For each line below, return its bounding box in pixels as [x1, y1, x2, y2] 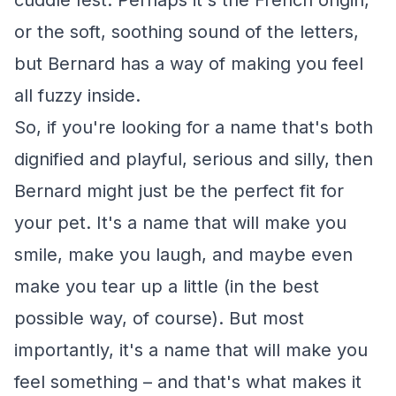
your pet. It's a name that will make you [14, 212, 346, 233]
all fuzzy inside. [14, 85, 141, 106]
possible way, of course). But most [14, 308, 304, 329]
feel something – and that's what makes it [14, 371, 362, 392]
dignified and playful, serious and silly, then [14, 148, 373, 170]
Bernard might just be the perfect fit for [14, 180, 344, 202]
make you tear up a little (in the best [14, 276, 319, 297]
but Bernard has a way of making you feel [14, 53, 363, 74]
